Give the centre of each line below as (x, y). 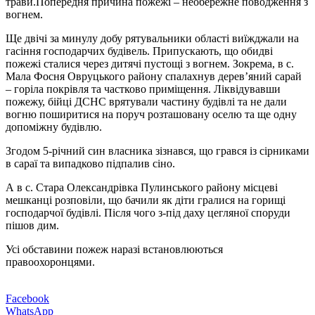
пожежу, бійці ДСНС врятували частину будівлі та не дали (146, 101)
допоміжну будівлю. (54, 127)
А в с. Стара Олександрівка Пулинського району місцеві (142, 187)
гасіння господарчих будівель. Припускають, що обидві (139, 51)
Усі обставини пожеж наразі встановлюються (114, 249)
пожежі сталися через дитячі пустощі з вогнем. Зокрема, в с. (150, 63)
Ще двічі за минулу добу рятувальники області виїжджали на (152, 38)
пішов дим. (32, 225)
